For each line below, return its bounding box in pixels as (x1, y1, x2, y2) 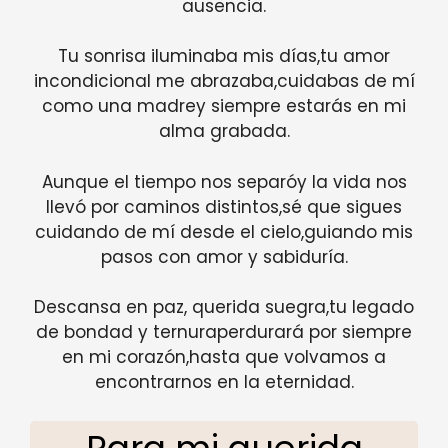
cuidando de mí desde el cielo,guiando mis (35, 219, 413, 244)
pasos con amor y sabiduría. (100, 244, 348, 269)
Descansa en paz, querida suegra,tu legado (34, 295, 414, 320)
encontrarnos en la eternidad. (94, 370, 354, 395)
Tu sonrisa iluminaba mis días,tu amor (58, 44, 390, 69)
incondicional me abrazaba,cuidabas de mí (33, 69, 415, 94)
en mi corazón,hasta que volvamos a (62, 345, 386, 370)
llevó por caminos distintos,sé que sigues (46, 194, 402, 219)
